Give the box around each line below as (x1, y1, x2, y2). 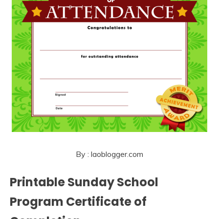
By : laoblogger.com (76, 149, 143, 159)
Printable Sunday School (10, 174, 158, 191)
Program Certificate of (10, 194, 147, 210)
